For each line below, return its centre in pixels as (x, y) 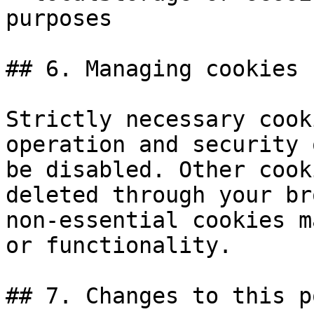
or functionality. (119, 245)
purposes (59, 18)
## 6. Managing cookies (152, 69)
